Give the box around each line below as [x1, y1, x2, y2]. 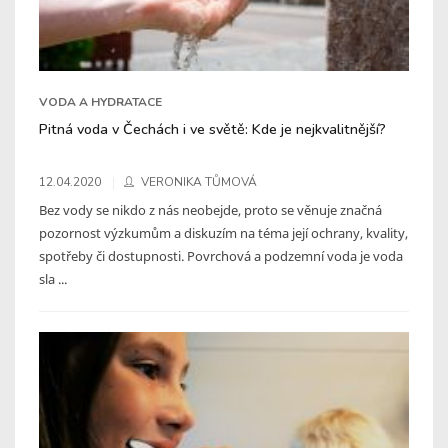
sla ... [39, 269, 67, 288]
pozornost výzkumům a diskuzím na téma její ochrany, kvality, [39, 223, 408, 242]
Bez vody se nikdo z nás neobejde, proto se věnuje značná [39, 200, 382, 219]
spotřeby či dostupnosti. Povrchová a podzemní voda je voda [39, 246, 403, 265]
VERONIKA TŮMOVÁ [141, 173, 257, 190]
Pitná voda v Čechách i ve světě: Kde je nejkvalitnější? [39, 118, 386, 139]
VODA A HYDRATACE [39, 93, 162, 110]
